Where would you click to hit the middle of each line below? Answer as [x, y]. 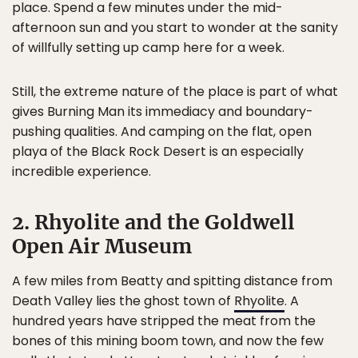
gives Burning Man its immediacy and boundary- [163, 111]
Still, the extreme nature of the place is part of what [175, 91]
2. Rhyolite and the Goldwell [153, 222]
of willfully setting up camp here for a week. [148, 47]
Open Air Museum [102, 246]
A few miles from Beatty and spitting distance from [172, 280]
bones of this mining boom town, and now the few [168, 340]
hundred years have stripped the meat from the [164, 320]
